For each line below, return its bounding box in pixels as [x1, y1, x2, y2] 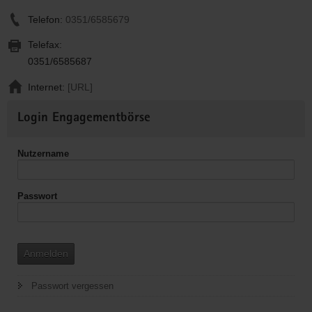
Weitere [6, 101, 40, 113]
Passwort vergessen [31, 280, 114, 291]
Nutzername [17, 148, 69, 159]
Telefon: [28, 13, 65, 25]
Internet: [28, 81, 68, 93]
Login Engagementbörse [17, 111, 150, 125]
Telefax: [28, 38, 62, 50]
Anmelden [24, 247, 68, 259]
